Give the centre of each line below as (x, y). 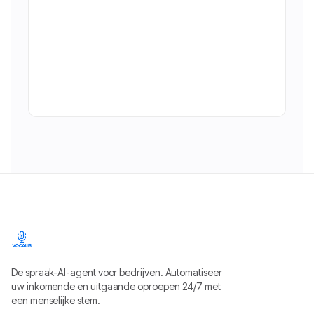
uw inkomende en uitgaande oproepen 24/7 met (116, 286)
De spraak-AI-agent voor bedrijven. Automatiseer (117, 272)
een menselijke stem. (56, 300)
